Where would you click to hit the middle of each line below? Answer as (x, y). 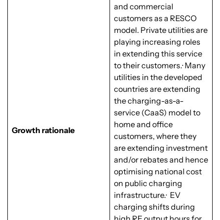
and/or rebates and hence (161, 160)
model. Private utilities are (161, 30)
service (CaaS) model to (157, 113)
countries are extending (157, 89)
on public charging (148, 183)
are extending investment (161, 148)
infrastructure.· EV (147, 195)
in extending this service (158, 54)
